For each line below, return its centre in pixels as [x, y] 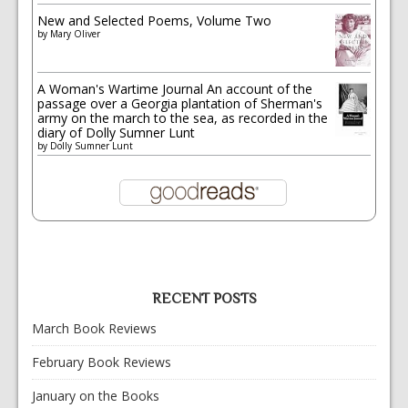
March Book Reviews [94, 328]
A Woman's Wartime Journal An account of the [175, 88]
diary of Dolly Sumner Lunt [116, 132]
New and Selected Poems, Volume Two [154, 20]
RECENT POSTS [204, 298]
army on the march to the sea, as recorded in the [183, 117]
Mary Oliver [75, 33]
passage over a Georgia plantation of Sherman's [180, 103]
